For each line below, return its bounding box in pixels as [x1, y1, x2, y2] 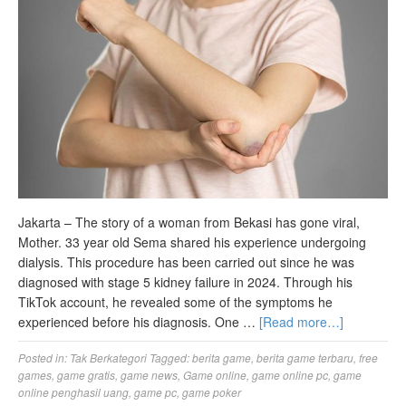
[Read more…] [259, 313, 343, 332]
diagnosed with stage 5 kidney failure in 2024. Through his [18, 273, 353, 292]
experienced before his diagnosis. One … [18, 313, 259, 332]
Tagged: [150, 350, 192, 366]
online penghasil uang [18, 384, 129, 401]
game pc [134, 384, 177, 401]
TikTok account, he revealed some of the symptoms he [18, 293, 333, 312]
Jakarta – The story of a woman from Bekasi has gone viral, [18, 213, 360, 232]
